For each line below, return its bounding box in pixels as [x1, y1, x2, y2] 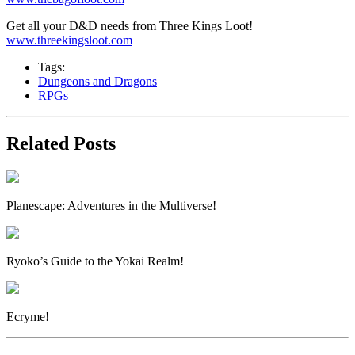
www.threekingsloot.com [6, 33, 132, 48]
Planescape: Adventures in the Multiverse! [6, 199, 216, 213]
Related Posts [6, 133, 116, 155]
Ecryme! [6, 310, 49, 324]
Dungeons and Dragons [38, 74, 157, 89]
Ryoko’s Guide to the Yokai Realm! [6, 254, 184, 269]
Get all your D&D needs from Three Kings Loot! [6, 19, 253, 33]
